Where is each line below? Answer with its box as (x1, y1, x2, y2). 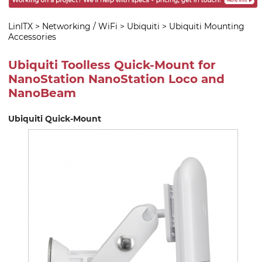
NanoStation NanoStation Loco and (8, 72, 225, 87)
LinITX (8, 20, 33, 32)
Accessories (8, 31, 56, 42)
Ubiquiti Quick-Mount (8, 113, 101, 124)
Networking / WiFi (42, 20, 118, 32)
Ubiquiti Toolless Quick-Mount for (8, 58, 216, 73)
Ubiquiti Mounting (169, 20, 244, 32)
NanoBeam (8, 86, 76, 101)
